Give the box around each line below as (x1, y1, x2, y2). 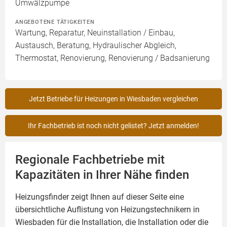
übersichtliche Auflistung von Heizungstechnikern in (15, 205, 200, 214)
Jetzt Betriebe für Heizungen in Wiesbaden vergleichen (29, 95, 198, 103)
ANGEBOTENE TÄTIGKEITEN (15, 18, 95, 25)
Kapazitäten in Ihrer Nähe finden (15, 168, 189, 182)
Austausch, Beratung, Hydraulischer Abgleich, (15, 41, 176, 50)
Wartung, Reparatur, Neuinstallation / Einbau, (15, 28, 175, 37)
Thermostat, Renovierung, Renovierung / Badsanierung (15, 53, 210, 63)
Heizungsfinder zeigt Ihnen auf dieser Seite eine (15, 192, 184, 202)
